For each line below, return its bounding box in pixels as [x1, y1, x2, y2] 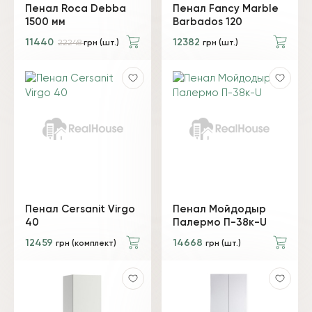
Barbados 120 [172, 17, 242, 27]
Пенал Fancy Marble [172, 3, 279, 14]
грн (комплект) [56, 239, 116, 248]
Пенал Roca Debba [25, 3, 126, 14]
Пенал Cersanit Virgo [25, 203, 135, 214]
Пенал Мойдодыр [172, 203, 266, 214]
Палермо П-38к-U [172, 217, 267, 228]
